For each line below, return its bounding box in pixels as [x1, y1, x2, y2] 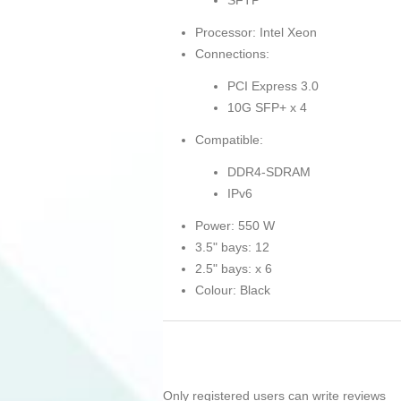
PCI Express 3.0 [227, 79, 319, 94]
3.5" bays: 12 [195, 240, 269, 255]
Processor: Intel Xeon [195, 25, 317, 40]
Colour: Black [195, 283, 270, 298]
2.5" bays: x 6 [195, 261, 272, 277]
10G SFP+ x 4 [227, 100, 307, 115]
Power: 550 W [195, 218, 275, 234]
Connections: [195, 47, 269, 62]
